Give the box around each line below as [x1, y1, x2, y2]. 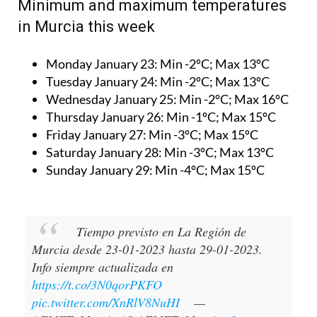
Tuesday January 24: [46, 73, 160, 89]
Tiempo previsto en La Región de [76, 222, 246, 240]
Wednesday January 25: [46, 91, 179, 107]
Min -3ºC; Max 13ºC [164, 144, 274, 160]
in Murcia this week [18, 17, 155, 35]
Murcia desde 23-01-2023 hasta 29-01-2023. [32, 240, 263, 258]
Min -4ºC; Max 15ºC [153, 161, 265, 178]
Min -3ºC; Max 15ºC [149, 126, 258, 142]
